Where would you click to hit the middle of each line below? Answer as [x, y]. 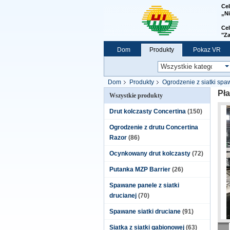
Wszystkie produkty [136, 95]
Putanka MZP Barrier [140, 169]
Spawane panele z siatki [144, 185]
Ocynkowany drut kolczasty [150, 154]
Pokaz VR [207, 50]
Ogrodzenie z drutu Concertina [154, 127]
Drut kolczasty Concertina [148, 111]
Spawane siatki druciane [145, 212]
